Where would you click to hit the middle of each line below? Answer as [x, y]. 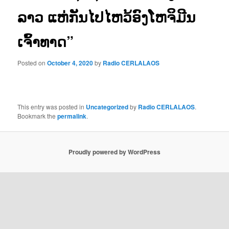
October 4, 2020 [70, 63]
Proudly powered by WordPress [114, 152]
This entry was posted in [52, 106]
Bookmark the [38, 116]
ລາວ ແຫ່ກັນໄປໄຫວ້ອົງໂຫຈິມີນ [107, 17]
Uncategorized [107, 107]
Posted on [32, 62]
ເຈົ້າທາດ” [46, 41]
